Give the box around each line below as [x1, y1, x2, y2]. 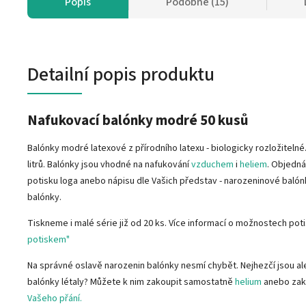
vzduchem [191, 157, 234, 171]
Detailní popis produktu [27, 60, 214, 88]
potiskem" [27, 232, 70, 247]
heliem [240, 157, 267, 171]
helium [235, 275, 262, 289]
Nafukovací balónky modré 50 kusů [27, 109, 249, 130]
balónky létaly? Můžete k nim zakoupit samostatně [27, 275, 235, 289]
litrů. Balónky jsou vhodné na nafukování [27, 157, 191, 171]
